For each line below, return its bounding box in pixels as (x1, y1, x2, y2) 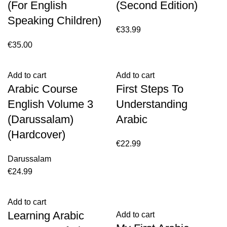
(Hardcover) (8, 128, 65, 141)
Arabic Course (8, 83, 78, 95)
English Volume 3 (8, 98, 93, 110)
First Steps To (116, 83, 183, 95)
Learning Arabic (8, 209, 84, 222)
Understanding (116, 98, 187, 110)
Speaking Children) (8, 14, 101, 27)
